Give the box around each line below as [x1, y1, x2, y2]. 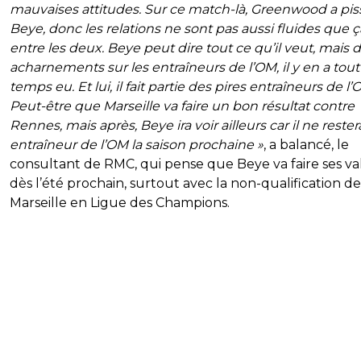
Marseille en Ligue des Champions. [10, 194, 230, 210]
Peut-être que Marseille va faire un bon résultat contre [10, 98, 355, 114]
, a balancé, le [263, 136, 349, 152]
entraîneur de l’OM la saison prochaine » [10, 136, 263, 152]
